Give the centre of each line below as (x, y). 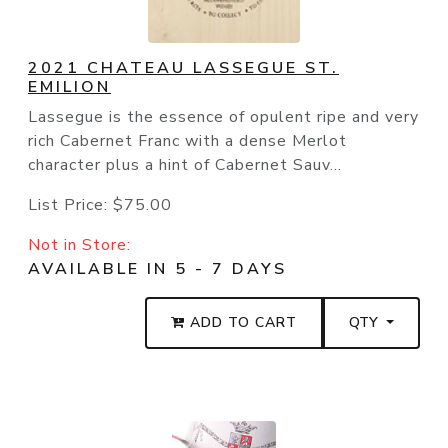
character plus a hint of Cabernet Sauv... (185, 165)
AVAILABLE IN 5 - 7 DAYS (157, 269)
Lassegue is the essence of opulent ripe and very (223, 117)
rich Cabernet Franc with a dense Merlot (187, 141)
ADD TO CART (241, 323)
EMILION (69, 87)
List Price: (70, 205)
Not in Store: (79, 245)
